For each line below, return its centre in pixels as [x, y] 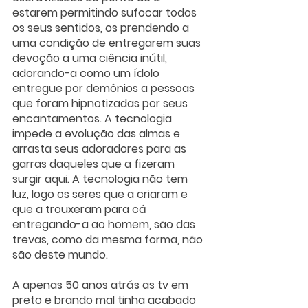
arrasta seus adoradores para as [101, 149]
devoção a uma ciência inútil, [91, 58]
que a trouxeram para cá [81, 210]
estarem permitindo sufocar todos [106, 13]
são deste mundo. [62, 255]
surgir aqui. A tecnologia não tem [101, 179]
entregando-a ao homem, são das [105, 225]
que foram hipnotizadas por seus [101, 104]
